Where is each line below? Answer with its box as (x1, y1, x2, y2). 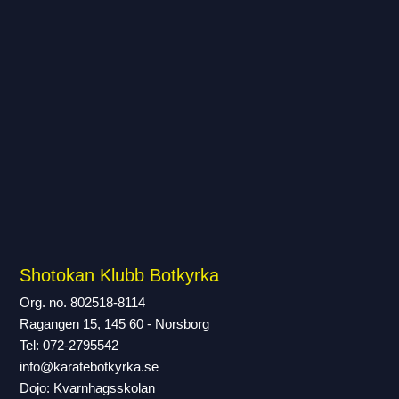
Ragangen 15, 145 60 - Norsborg (20, 316, 209, 331)
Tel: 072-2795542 (20, 338, 118, 353)
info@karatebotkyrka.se (20, 359, 159, 374)
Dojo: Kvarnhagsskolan (20, 380, 155, 395)
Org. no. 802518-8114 (20, 295, 145, 310)
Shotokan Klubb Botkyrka (20, 265, 219, 285)
